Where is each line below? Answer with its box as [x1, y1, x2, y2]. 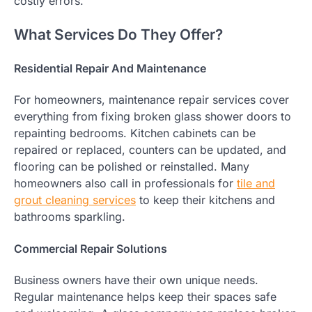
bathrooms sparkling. [14, 210, 125, 224]
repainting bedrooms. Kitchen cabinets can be [14, 126, 256, 141]
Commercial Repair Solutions [14, 241, 167, 256]
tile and [237, 176, 275, 191]
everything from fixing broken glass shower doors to [14, 109, 291, 124]
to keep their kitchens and [136, 193, 275, 208]
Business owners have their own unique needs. [14, 272, 258, 287]
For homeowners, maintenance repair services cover [14, 93, 289, 107]
